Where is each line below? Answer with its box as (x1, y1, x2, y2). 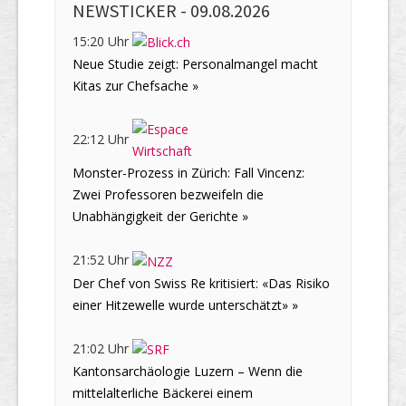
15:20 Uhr (72, 33, 132, 51)
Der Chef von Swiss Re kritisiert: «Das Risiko (72, 274, 330, 292)
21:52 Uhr (72, 251, 132, 269)
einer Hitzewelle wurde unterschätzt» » (72, 295, 298, 314)
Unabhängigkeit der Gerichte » (72, 208, 248, 226)
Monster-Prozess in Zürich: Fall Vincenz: (72, 164, 304, 182)
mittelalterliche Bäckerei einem (72, 383, 253, 401)
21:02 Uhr (72, 339, 132, 357)
